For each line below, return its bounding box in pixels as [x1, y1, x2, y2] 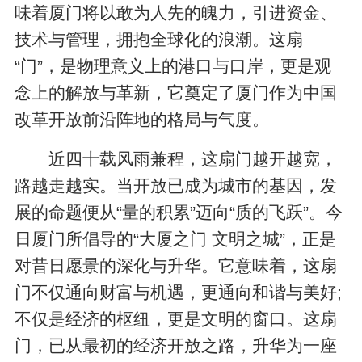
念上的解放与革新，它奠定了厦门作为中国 [15, 83, 338, 103]
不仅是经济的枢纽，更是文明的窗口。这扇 [15, 309, 338, 328]
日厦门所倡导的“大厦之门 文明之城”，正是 [15, 229, 337, 248]
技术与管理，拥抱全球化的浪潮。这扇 [15, 30, 304, 49]
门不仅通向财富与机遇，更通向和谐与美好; [15, 282, 343, 301]
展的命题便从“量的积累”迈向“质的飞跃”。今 [15, 202, 343, 221]
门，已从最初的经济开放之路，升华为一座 [15, 335, 338, 355]
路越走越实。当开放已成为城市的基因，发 [15, 175, 338, 195]
